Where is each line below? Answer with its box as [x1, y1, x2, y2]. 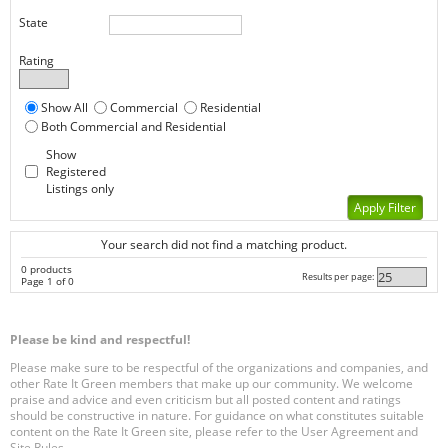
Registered [46, 162, 106, 180]
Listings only [46, 179, 114, 197]
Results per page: [302, 270, 374, 284]
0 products [21, 262, 72, 277]
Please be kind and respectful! [10, 332, 190, 348]
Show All [41, 98, 88, 116]
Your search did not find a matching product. [101, 237, 347, 253]
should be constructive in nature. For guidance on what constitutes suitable [10, 408, 424, 424]
